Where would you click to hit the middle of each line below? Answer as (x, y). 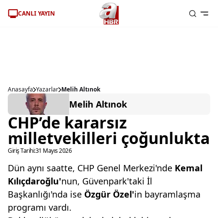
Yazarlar (47, 89)
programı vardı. (40, 207)
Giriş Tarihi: (22, 151)
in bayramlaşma (167, 194)
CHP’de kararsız (67, 122)
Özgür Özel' (109, 194)
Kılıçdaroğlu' (35, 181)
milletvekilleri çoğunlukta (109, 138)
